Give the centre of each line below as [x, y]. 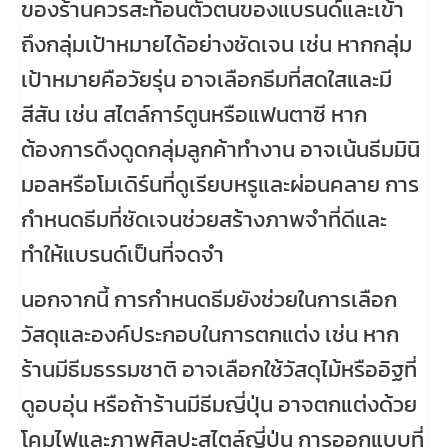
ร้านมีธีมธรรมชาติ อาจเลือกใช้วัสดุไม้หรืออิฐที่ [219, 369]
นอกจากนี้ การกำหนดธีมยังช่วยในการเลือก [209, 299]
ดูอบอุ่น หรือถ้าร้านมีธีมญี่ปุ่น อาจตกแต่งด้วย [219, 404]
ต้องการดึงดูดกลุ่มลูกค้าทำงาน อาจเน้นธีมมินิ [220, 149]
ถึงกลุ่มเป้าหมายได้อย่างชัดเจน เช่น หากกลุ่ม [216, 44]
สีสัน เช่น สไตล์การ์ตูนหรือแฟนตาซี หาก [194, 114]
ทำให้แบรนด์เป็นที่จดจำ [122, 254]
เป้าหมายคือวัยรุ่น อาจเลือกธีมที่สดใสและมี [206, 79]
